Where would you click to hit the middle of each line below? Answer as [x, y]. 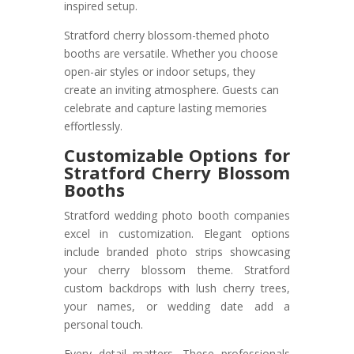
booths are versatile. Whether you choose [171, 54]
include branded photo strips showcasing [177, 252]
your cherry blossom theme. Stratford [177, 270]
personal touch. [103, 325]
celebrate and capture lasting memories [165, 108]
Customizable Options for [177, 155]
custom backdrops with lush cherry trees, [177, 288]
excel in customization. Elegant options [177, 234]
